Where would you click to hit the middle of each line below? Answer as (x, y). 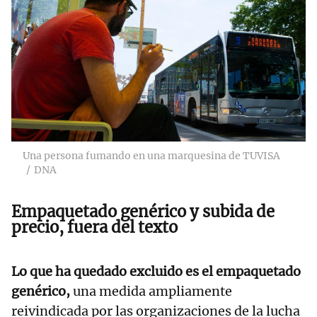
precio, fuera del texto (94, 227)
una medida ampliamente (151, 291)
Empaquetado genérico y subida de (143, 211)
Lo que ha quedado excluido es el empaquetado (156, 271)
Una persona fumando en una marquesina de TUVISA (151, 155)
